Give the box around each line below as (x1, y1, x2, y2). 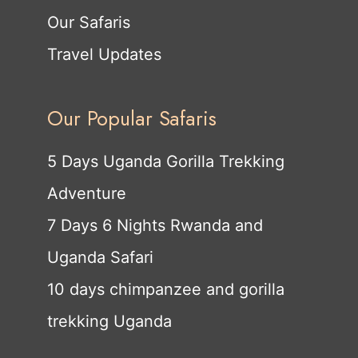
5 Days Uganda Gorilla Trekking (47, 152, 284, 171)
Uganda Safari (47, 248, 153, 267)
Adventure (47, 184, 126, 203)
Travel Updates (47, 45, 161, 64)
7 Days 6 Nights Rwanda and (47, 216, 263, 235)
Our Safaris (47, 13, 130, 32)
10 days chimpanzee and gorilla (47, 280, 284, 299)
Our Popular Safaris (47, 104, 217, 133)
